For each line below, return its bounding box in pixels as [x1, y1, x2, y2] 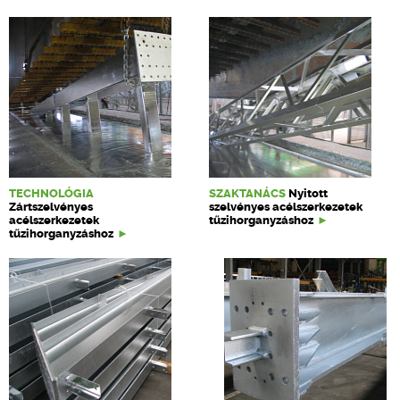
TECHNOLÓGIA [9, 187, 94, 200]
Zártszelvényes [9, 200, 93, 213]
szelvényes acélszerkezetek [209, 200, 363, 213]
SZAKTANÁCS [209, 187, 287, 200]
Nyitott [288, 187, 329, 200]
